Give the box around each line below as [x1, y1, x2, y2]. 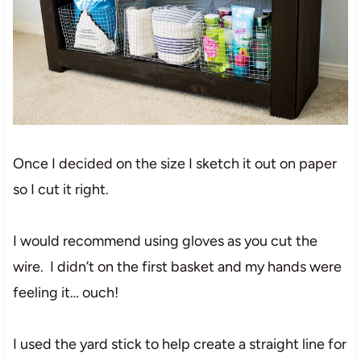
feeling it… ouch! [12, 283, 118, 301]
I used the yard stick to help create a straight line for [12, 334, 346, 353]
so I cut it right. [12, 180, 109, 198]
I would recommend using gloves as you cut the [12, 231, 317, 250]
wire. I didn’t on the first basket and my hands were [12, 257, 342, 276]
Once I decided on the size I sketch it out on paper [12, 154, 337, 172]
